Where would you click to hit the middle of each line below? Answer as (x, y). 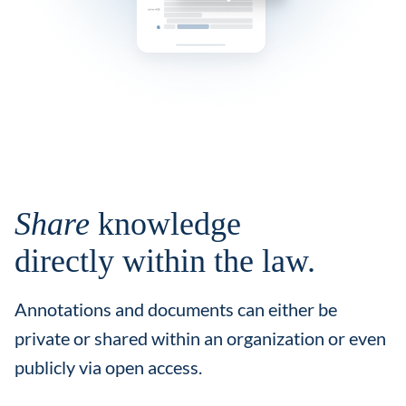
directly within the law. (165, 261)
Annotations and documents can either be (176, 309)
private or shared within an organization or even (200, 338)
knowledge (165, 224)
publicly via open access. (108, 367)
